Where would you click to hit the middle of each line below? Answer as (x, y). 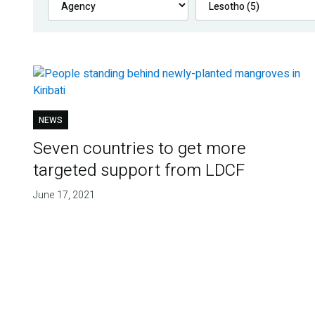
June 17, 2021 (64, 195)
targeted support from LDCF (139, 171)
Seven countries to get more (139, 149)
